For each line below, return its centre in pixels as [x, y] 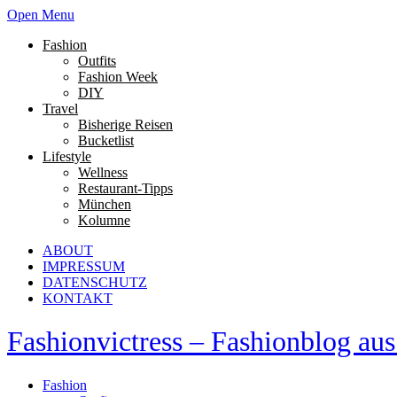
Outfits [97, 61]
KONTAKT [78, 298]
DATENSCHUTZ [95, 282]
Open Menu [41, 15]
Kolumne [104, 220]
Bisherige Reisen [125, 125]
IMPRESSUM [84, 266]
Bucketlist [106, 140]
